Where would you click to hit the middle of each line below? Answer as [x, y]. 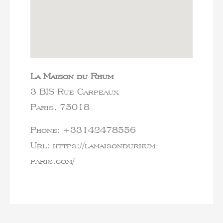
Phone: [47, 129]
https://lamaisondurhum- [105, 145]
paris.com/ [52, 160]
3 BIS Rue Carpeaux [74, 91]
